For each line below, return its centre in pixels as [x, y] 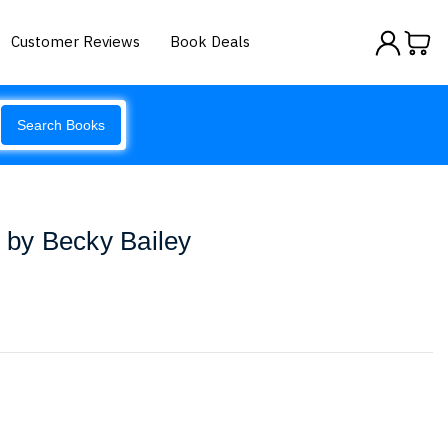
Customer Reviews [76, 41]
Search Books [61, 125]
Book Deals [210, 41]
